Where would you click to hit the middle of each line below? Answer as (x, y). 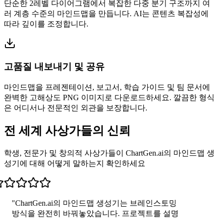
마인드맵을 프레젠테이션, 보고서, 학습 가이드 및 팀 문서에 (107, 87)
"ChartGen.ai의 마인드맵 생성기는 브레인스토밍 (92, 203)
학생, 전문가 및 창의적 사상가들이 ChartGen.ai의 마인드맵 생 (109, 153)
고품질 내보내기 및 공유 (54, 66)
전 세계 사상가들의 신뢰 (67, 131)
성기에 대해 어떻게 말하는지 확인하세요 (75, 164)
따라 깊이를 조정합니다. (46, 24)
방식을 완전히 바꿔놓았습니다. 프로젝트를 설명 (93, 214)
